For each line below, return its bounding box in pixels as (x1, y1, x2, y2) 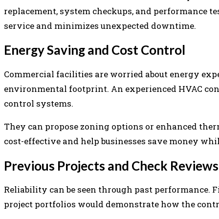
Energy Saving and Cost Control (4, 42, 185, 58)
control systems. (4, 98, 75, 109)
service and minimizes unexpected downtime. (4, 20, 196, 31)
